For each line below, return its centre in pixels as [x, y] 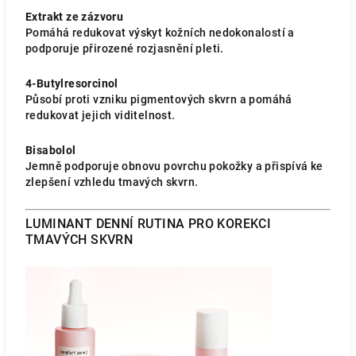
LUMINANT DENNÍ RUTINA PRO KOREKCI [149, 224]
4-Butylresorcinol [72, 83]
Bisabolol [51, 150]
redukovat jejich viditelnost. [101, 115]
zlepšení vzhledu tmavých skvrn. [112, 182]
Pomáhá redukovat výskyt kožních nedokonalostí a [160, 33]
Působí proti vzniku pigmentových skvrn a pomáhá [159, 99]
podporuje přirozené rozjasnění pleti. [125, 48]
